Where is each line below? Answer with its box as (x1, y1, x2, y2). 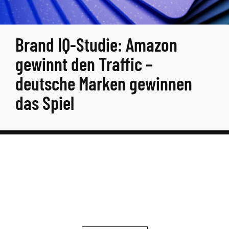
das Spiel (15, 91, 74, 113)
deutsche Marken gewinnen (15, 72, 192, 94)
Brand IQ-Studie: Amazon (15, 33, 177, 55)
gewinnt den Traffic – (15, 53, 153, 75)
